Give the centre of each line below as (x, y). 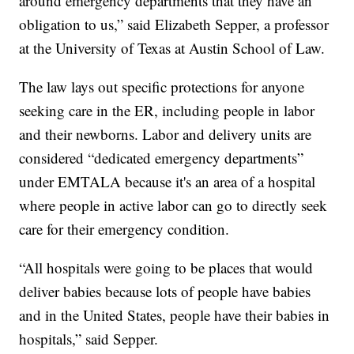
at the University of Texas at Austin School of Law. (172, 47)
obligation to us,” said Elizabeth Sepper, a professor (174, 24)
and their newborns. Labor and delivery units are (166, 134)
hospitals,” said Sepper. (89, 338)
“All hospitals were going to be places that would (166, 267)
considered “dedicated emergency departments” (162, 157)
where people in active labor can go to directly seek (173, 205)
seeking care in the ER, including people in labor (167, 110)
